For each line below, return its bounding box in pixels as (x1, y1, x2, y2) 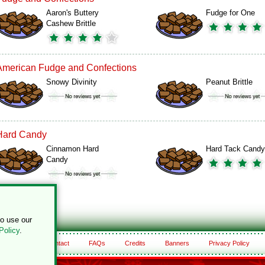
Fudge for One (206, 8, 255, 17)
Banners (164, 240, 189, 247)
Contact (46, 240, 69, 247)
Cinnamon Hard (46, 144, 99, 153)
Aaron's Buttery (46, 8, 99, 17)
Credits (124, 240, 146, 247)
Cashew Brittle (46, 19, 96, 28)
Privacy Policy (208, 240, 250, 247)
